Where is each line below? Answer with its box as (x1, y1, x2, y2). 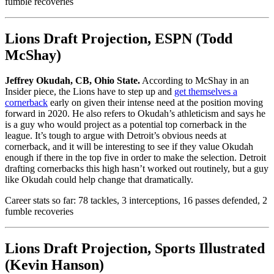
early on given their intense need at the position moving (48, 97, 263, 108)
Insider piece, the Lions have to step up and (5, 86, 174, 97)
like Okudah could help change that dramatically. (5, 174, 193, 185)
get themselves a (174, 86, 237, 97)
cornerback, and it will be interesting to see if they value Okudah (5, 141, 253, 152)
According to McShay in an (140, 75, 249, 86)
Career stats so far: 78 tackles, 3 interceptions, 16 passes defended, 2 (5, 195, 267, 206)
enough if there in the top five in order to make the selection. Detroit (5, 152, 266, 163)
